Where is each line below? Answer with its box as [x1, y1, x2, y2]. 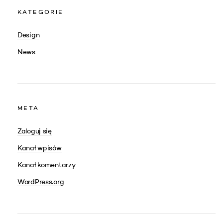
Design [17, 32, 40, 39]
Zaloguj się [17, 128, 52, 135]
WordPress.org [17, 179, 64, 186]
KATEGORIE [17, 9, 64, 15]
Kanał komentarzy [17, 162, 76, 169]
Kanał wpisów [17, 145, 62, 152]
